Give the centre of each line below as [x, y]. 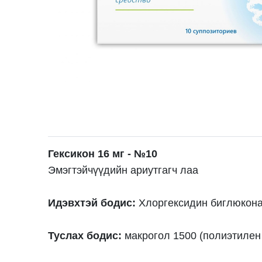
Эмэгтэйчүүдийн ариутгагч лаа [125, 170]
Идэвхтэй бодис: [92, 203]
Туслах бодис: [85, 235]
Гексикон [72, 154]
